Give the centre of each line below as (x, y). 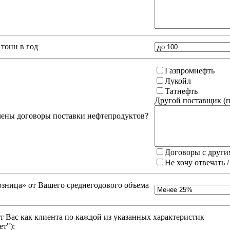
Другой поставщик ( (190, 101)
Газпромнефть (190, 71)
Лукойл (178, 81)
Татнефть (181, 91)
